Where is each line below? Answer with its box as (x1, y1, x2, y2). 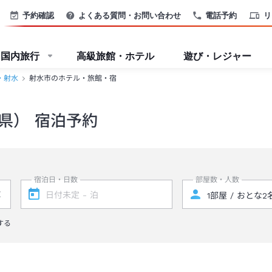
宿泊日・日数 (33, 175, 78, 184)
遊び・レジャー (183, 50, 251, 62)
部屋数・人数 (195, 175, 240, 184)
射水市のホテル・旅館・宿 (29, 74, 117, 83)
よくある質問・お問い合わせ (78, 10, 181, 20)
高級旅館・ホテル (76, 50, 154, 62)
